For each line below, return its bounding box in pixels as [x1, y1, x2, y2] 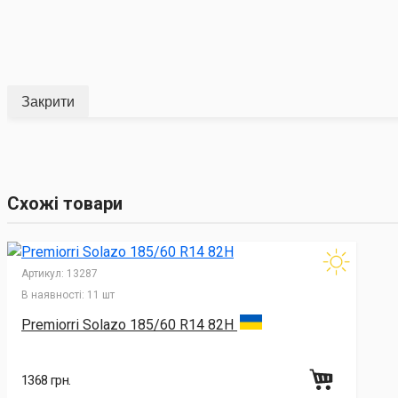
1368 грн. [21, 372, 71, 389]
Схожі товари [7, 193, 123, 215]
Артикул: [21, 267, 64, 281]
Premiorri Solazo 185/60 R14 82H [21, 316, 237, 334]
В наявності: [21, 289, 84, 302]
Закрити [21, 93, 75, 109]
